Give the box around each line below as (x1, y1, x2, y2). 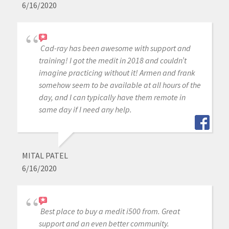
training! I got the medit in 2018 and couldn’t (38, 55, 187, 65)
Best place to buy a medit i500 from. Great (40, 205, 180, 216)
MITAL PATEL (21, 150, 68, 161)
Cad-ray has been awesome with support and (40, 42, 191, 53)
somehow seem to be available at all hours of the (38, 79, 201, 90)
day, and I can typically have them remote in (38, 91, 186, 102)
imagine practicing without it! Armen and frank (38, 67, 195, 78)
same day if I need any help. (38, 104, 132, 114)
